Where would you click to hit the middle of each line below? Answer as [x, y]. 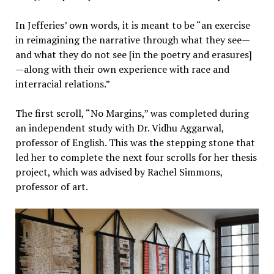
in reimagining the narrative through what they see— [132, 40]
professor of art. [52, 187]
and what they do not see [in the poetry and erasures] [133, 55]
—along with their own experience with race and [122, 69]
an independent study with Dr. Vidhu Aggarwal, [119, 128]
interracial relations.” [63, 84]
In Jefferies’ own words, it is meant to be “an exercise [132, 25]
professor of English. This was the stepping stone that [135, 143]
